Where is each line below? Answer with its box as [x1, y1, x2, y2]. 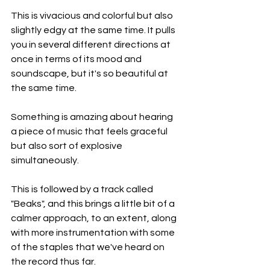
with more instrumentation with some [11, 228, 177, 238]
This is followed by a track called [11, 184, 155, 195]
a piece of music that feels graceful [11, 127, 169, 137]
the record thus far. [11, 257, 96, 267]
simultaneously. [11, 155, 79, 166]
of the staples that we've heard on [11, 242, 166, 253]
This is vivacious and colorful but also [11, 11, 175, 21]
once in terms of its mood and [11, 54, 143, 64]
